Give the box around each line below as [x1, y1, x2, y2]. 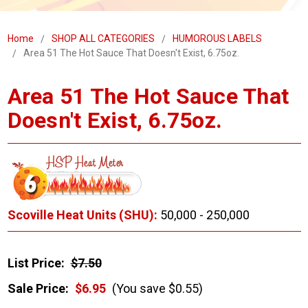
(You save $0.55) [109, 281, 203, 296]
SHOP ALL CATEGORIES [51, 33, 155, 45]
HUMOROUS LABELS [172, 33, 262, 45]
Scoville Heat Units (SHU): [7, 208, 157, 223]
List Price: [7, 256, 65, 271]
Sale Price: [7, 281, 69, 296]
